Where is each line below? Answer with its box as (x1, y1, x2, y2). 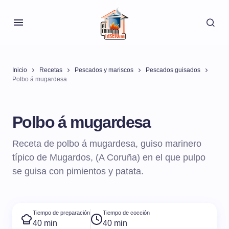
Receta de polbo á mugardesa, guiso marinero (12, 139, 201, 149)
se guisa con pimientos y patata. (12, 166, 144, 176)
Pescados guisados (146, 66, 200, 74)
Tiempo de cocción (103, 210, 150, 216)
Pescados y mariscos (75, 66, 133, 74)
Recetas (39, 66, 62, 74)
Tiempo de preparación (33, 210, 90, 216)
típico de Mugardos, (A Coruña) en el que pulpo (12, 152, 205, 163)
